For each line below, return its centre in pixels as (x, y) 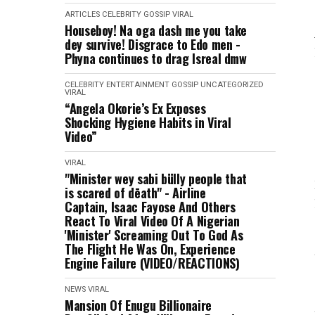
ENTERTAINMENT (138, 85)
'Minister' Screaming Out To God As (154, 235)
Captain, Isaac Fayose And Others (150, 207)
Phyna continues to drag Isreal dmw (156, 58)
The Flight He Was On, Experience (150, 249)
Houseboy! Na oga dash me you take (156, 30)
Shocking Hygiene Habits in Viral (148, 122)
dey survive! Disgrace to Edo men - (153, 44)
